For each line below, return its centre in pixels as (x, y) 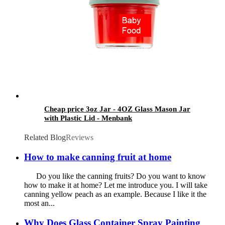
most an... (39, 203)
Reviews (80, 137)
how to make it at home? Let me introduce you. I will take (116, 185)
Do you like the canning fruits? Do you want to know (115, 176)
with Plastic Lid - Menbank (88, 118)
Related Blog (45, 137)
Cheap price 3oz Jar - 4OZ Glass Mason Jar (117, 109)
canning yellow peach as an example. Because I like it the (115, 194)
